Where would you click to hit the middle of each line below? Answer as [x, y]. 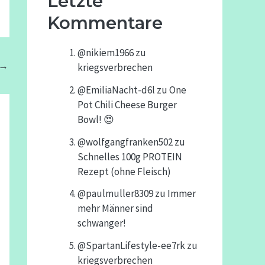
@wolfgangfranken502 [125, 142]
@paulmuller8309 [115, 194]
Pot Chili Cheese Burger [127, 104]
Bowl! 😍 [96, 119]
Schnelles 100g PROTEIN [130, 156]
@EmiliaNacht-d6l [116, 90]
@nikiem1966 [106, 53]
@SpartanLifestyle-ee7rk [131, 246]
